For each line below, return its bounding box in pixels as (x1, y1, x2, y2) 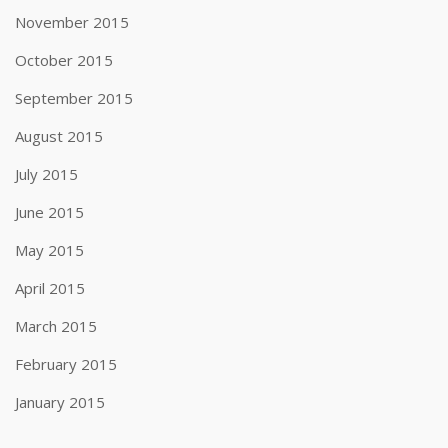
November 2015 (15, 12, 129, 32)
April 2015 (15, 278, 85, 298)
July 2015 (15, 164, 78, 184)
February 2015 (15, 354, 117, 374)
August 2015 (15, 126, 103, 146)
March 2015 (15, 316, 97, 336)
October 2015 (15, 50, 113, 70)
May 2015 (15, 240, 84, 260)
